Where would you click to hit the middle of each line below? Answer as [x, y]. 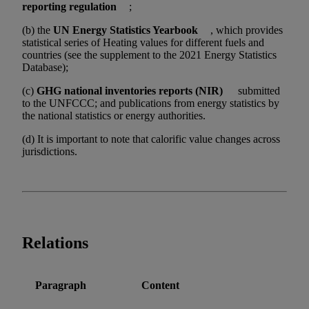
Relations [55, 242]
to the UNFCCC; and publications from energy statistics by [151, 103]
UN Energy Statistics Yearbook [126, 30]
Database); [45, 67]
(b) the [38, 30]
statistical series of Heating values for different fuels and [143, 42]
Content [160, 285]
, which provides [247, 30]
